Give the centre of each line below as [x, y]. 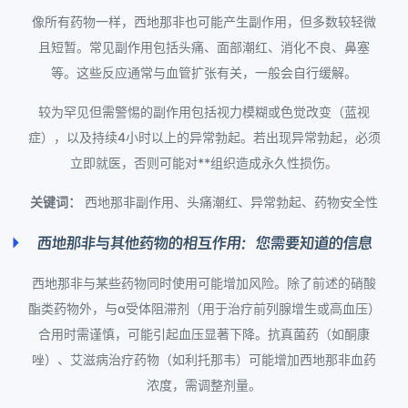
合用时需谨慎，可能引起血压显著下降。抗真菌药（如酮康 [204, 334]
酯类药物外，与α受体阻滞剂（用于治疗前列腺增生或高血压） [204, 309]
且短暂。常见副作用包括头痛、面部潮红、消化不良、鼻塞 [204, 47]
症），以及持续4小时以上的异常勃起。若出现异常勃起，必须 [204, 138]
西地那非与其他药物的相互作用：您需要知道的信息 [204, 243]
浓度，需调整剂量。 [204, 385]
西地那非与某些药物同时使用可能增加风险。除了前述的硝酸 [204, 283]
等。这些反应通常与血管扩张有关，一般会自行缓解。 [204, 73]
